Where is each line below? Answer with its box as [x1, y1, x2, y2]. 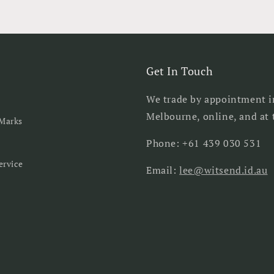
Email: [146, 163, 180, 177]
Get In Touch [146, 64, 213, 78]
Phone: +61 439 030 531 [146, 136, 262, 150]
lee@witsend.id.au [179, 163, 268, 177]
